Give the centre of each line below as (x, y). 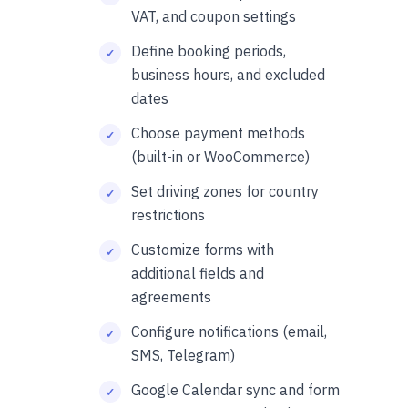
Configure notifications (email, (229, 332)
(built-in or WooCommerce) (220, 157)
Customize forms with (203, 250)
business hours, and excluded (228, 75)
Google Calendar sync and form (235, 390)
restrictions (168, 215)
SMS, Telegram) (183, 356)
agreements (171, 297)
